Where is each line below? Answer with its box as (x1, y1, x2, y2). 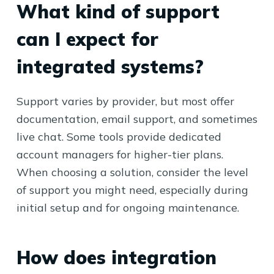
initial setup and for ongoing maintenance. (16, 201, 239, 215)
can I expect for (16, 28, 158, 51)
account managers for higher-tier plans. (16, 147, 223, 161)
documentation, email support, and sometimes (16, 112, 257, 126)
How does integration (16, 246, 217, 269)
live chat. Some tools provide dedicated (16, 130, 221, 144)
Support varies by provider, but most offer (16, 94, 234, 108)
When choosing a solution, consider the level (16, 165, 248, 179)
